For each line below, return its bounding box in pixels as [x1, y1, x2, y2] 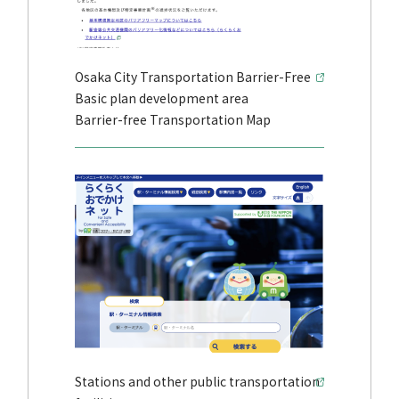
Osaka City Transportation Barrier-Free [74, 67, 311, 85]
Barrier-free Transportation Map [74, 110, 271, 128]
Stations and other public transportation [74, 371, 320, 390]
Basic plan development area [74, 88, 248, 107]
